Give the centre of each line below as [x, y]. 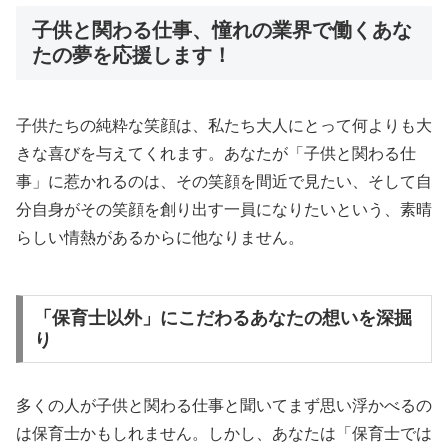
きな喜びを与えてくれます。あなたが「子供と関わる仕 [216, 153]
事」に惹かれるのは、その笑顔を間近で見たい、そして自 [224, 181]
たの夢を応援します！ [132, 54]
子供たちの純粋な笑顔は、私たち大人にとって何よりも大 [224, 125]
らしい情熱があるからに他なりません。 [160, 237]
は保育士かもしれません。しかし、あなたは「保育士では [224, 433]
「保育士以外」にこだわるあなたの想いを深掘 [222, 317]
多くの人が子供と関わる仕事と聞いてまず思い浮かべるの [224, 405]
